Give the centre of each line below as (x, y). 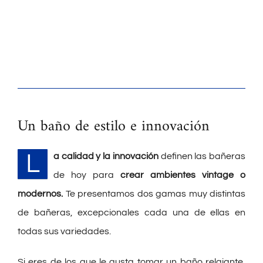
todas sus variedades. (64, 232)
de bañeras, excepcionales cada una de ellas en (131, 213)
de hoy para (84, 175)
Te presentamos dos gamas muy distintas (154, 194)
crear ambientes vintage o (180, 175)
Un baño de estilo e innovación (114, 127)
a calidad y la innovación (106, 156)
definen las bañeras (202, 156)
